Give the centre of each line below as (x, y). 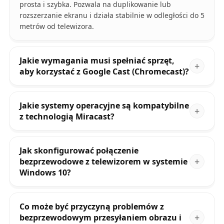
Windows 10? (45, 173)
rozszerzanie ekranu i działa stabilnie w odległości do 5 (112, 15)
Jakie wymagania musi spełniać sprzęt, (97, 61)
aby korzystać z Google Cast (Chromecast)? (104, 72)
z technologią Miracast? (67, 117)
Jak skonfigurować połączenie (79, 151)
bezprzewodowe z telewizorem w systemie (103, 162)
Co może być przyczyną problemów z (91, 207)
